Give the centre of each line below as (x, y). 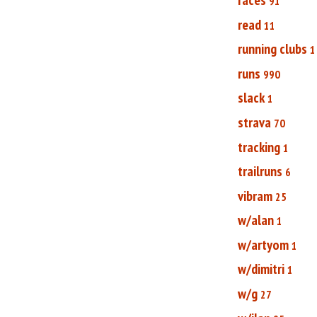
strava (254, 122)
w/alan (256, 220)
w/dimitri (261, 269)
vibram (255, 196)
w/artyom (263, 244)
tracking (259, 147)
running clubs (272, 49)
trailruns (260, 172)
